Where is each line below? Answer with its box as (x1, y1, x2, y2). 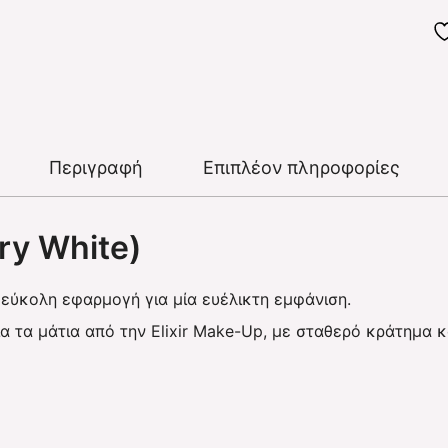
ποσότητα (355, 10, 431, 31)
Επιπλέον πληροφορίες (202, 156, 400, 178)
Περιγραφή (48, 156, 143, 178)
